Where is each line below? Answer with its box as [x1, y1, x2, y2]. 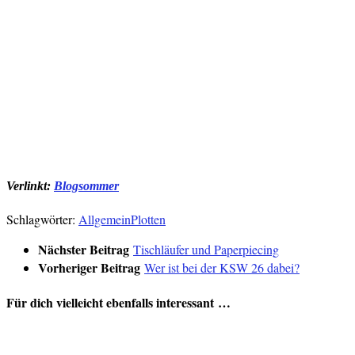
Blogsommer [54, 178, 119, 193]
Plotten [131, 210, 166, 227]
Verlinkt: [6, 178, 54, 193]
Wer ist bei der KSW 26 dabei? [144, 258, 300, 276]
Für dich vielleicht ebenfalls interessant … [6, 293, 231, 312]
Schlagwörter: [6, 210, 75, 227]
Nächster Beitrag [38, 239, 133, 258]
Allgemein [78, 210, 131, 227]
